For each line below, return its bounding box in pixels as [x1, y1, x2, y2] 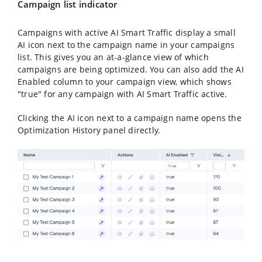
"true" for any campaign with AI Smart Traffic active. [18, 88, 227, 100]
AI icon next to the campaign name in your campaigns [18, 39, 235, 51]
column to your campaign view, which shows [50, 76, 232, 88]
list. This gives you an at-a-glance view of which [18, 51, 209, 63]
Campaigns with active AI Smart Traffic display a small [18, 27, 236, 39]
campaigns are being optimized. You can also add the [18, 64, 236, 75]
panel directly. [101, 125, 161, 136]
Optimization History [18, 125, 101, 136]
